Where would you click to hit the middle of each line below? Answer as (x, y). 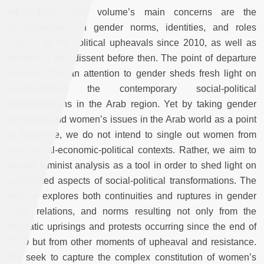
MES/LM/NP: (35, 12)
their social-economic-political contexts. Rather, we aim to (132, 150)
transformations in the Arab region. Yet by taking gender (132, 104)
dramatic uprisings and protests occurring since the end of (132, 226)
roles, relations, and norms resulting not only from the (132, 211)
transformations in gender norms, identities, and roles (132, 27)
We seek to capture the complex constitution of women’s (132, 257)
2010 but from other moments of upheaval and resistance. (132, 242)
